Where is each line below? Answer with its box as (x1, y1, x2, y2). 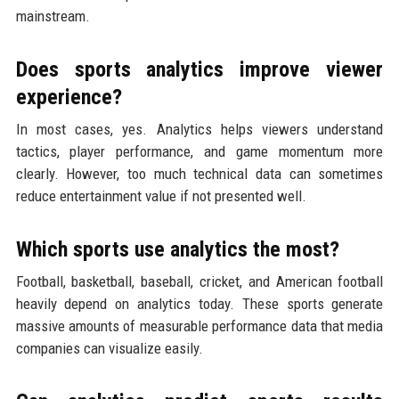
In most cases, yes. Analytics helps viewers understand (15, 119, 384, 138)
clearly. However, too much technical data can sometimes (15, 164, 384, 183)
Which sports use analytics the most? (15, 236, 339, 262)
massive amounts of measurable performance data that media (15, 316, 384, 335)
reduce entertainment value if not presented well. (15, 186, 306, 205)
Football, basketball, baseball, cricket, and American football (15, 272, 384, 290)
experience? (15, 84, 122, 110)
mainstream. (15, 6, 90, 25)
